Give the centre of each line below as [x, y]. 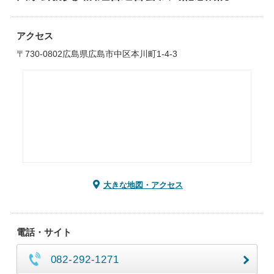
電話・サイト [44, 232]
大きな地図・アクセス [143, 185]
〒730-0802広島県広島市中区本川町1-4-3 [97, 54]
